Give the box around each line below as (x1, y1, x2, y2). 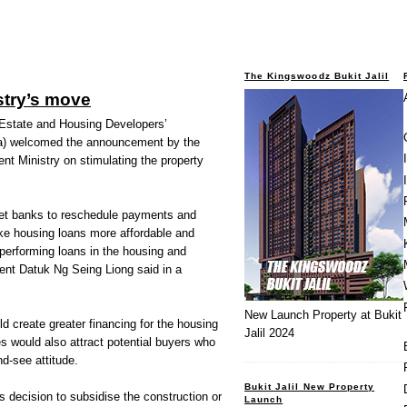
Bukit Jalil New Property (244, 381, 375, 392)
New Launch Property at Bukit (244, 308, 402, 323)
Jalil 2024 (244, 326, 294, 341)
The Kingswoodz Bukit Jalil (244, 70, 390, 81)
